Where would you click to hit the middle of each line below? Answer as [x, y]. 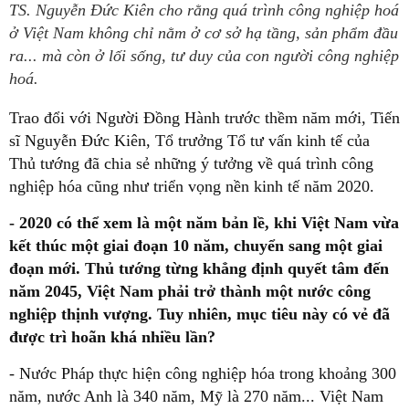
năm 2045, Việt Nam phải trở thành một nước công [190, 291]
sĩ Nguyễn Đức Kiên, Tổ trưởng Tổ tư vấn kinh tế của [189, 141]
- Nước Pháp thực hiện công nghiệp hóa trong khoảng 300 [203, 373]
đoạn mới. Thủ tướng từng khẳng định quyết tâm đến [199, 268]
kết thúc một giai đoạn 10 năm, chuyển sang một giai [196, 246]
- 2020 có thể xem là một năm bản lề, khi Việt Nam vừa [204, 223]
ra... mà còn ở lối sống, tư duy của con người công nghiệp [204, 56]
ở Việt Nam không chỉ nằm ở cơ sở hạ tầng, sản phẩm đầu [204, 33]
